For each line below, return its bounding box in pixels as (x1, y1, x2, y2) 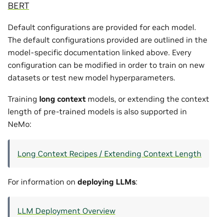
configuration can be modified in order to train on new (8, 60, 204, 70)
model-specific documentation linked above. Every (8, 47, 191, 57)
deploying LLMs (77, 176, 136, 186)
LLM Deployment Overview (17, 205, 115, 216)
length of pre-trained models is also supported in (8, 107, 187, 117)
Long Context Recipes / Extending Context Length (17, 148, 201, 158)
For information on (8, 176, 77, 186)
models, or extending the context (86, 94, 209, 104)
